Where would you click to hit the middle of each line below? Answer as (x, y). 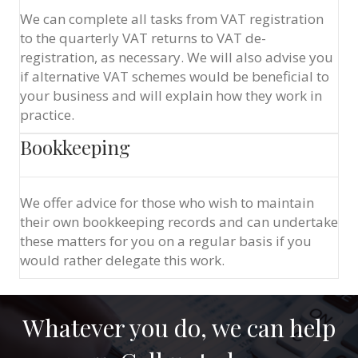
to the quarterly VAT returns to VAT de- (143, 38)
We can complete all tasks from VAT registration (172, 19)
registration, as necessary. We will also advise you (177, 57)
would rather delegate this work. (122, 260)
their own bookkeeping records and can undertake (179, 222)
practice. (47, 115)
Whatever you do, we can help (179, 328)
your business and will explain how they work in (171, 95)
